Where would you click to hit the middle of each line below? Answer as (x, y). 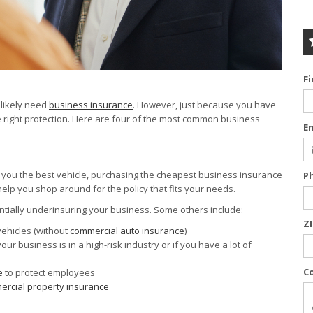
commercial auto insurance (127, 230)
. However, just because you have (204, 104)
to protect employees (49, 272)
